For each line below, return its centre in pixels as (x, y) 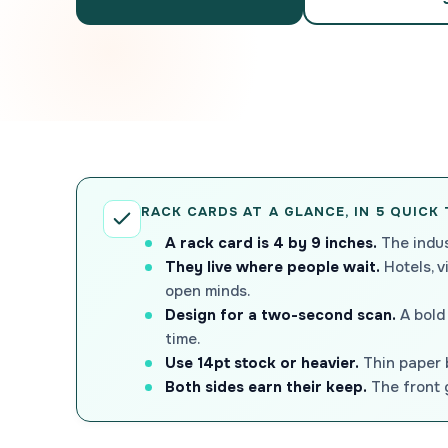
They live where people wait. (272, 266)
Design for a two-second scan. (280, 314)
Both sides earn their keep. (266, 386)
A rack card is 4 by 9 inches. (271, 242)
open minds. (207, 290)
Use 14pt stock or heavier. (262, 362)
